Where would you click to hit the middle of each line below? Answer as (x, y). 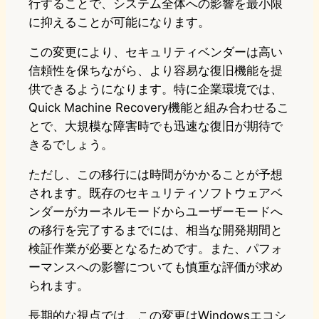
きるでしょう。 (71, 145)
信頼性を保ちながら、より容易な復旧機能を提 (156, 71)
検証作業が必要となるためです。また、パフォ (156, 249)
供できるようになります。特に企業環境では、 (156, 89)
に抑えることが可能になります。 (119, 22)
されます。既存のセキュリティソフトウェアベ (156, 193)
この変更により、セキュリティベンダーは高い (156, 52)
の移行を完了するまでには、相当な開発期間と (156, 230)
